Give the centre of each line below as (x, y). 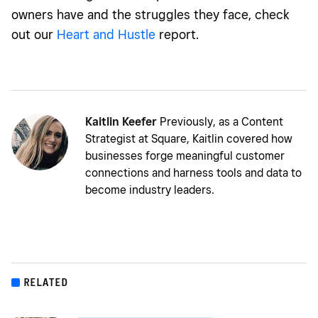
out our (34, 34)
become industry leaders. (150, 190)
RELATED (46, 282)
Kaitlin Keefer (121, 121)
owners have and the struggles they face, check (150, 14)
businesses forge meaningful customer (185, 155)
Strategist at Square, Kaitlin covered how (189, 138)
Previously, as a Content (220, 121)
